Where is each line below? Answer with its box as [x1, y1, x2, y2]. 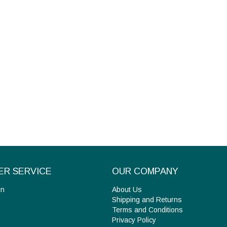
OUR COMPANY [111, 166, 178, 177]
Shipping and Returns [111, 196, 182, 204]
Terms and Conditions [111, 206, 183, 214]
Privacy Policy [111, 216, 156, 224]
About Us [111, 185, 142, 194]
